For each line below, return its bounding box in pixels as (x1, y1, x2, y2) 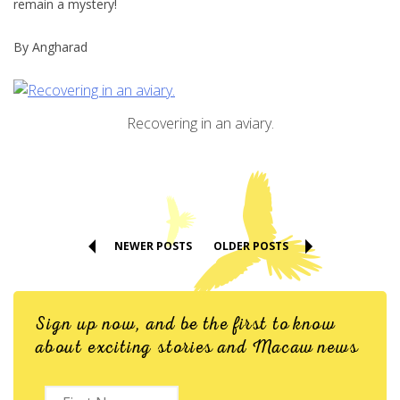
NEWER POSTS (113, 237, 192, 254)
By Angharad (13, 38, 87, 56)
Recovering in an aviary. (126, 113, 274, 134)
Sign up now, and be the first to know (36, 312, 336, 336)
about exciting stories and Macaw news (36, 335, 359, 359)
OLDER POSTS (212, 237, 288, 254)
